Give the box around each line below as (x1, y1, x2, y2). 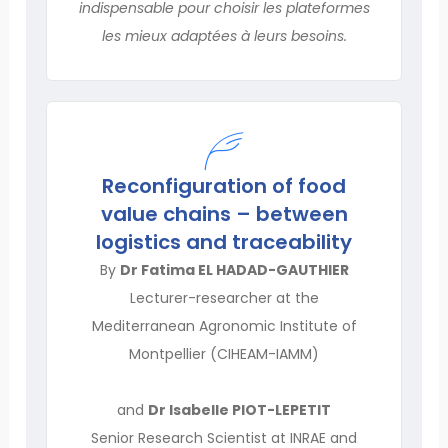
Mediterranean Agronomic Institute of (91, 315, 357, 336)
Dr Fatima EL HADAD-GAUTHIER (119, 259, 349, 280)
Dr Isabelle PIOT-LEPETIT (148, 399, 331, 420)
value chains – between (100, 199, 348, 228)
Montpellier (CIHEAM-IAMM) (129, 343, 319, 364)
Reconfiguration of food (102, 171, 346, 200)
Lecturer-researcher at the (129, 287, 319, 308)
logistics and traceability (96, 227, 352, 256)
